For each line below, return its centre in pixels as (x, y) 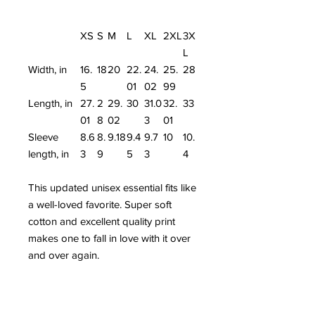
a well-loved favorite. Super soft (100, 204)
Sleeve (43, 136)
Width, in (47, 69)
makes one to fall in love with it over (109, 238)
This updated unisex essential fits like (112, 187)
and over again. (64, 255)
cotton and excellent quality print (102, 221)
